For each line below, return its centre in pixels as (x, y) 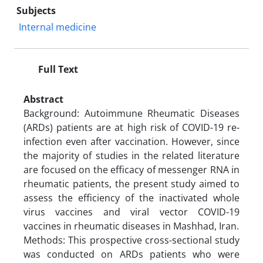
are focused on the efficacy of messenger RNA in (131, 169)
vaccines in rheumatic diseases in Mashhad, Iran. (131, 226)
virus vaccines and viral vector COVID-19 (131, 212)
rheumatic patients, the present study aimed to (131, 183)
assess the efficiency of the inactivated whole (131, 198)
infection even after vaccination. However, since (131, 141)
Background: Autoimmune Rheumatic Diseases (131, 113)
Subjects (36, 10)
